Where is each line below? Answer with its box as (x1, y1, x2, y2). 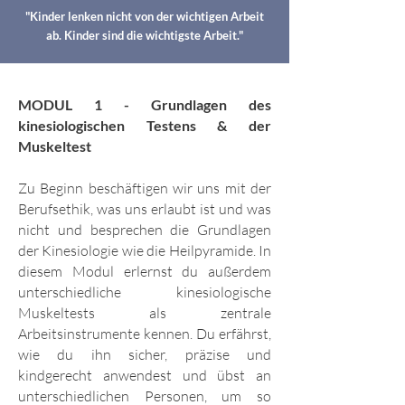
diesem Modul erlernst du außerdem (18, 262, 271, 281)
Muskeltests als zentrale (18, 304, 271, 323)
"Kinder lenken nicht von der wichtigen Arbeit (25, 9, 264, 24)
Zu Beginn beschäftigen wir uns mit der (18, 179, 271, 198)
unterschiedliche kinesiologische (18, 283, 271, 302)
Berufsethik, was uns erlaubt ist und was (18, 200, 271, 219)
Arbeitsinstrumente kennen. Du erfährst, (18, 325, 271, 344)
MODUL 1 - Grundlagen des (18, 96, 271, 114)
